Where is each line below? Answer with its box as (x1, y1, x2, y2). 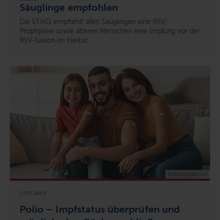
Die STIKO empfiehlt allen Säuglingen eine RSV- (20, 18, 168, 27)
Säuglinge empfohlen (20, 2, 118, 13)
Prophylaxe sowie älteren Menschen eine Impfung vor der (20, 27, 200, 36)
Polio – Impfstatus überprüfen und (20, 203, 180, 215)
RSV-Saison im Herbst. (20, 36, 89, 45)
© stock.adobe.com (168, 171, 208, 177)
